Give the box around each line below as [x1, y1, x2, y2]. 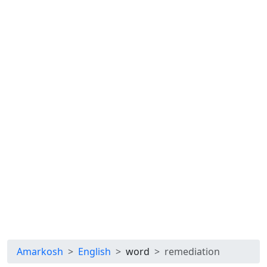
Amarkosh [17, 245, 63, 258]
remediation [164, 245, 220, 258]
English [78, 245, 111, 258]
